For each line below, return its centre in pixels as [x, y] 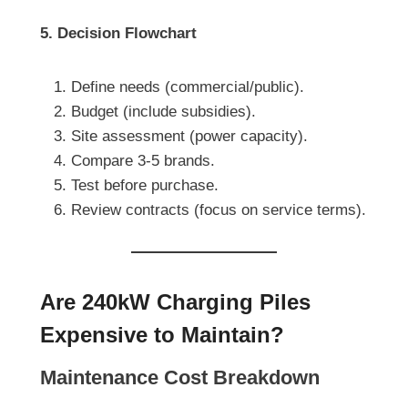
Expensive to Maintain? [162, 335]
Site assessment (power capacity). [189, 137]
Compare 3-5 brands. [143, 161]
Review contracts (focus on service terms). [219, 210]
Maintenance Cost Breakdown [180, 378]
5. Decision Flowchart [118, 34]
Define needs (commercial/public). [188, 87]
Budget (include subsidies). [163, 112]
